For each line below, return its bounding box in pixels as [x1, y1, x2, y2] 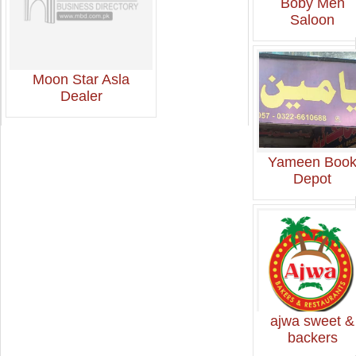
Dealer [60, 88, 103, 104]
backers [287, 329, 338, 346]
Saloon [290, 11, 335, 28]
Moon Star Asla [33, 72, 130, 87]
